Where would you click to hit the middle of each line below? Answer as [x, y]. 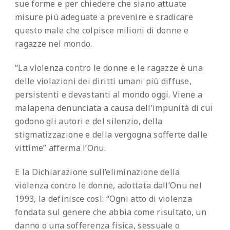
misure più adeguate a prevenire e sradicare [104, 17]
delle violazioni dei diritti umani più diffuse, [103, 81]
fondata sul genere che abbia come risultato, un [111, 212]
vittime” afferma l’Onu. [60, 148]
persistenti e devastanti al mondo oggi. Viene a [109, 94]
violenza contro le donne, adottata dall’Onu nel [109, 185]
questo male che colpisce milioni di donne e [102, 30]
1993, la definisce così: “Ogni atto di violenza [104, 198]
